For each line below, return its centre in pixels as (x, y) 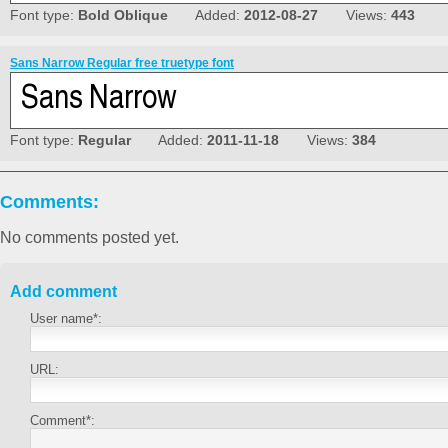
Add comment (63, 292)
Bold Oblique (123, 15)
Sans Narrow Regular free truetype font (122, 63)
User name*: (66, 319)
